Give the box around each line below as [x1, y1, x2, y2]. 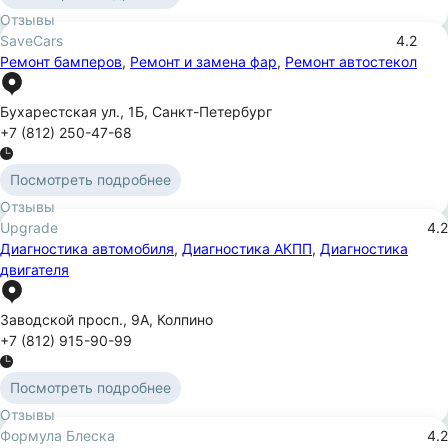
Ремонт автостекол [285, 52, 417, 70]
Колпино [157, 310, 213, 328]
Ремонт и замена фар [130, 52, 277, 70]
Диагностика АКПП [182, 239, 312, 257]
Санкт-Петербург [152, 102, 272, 120]
